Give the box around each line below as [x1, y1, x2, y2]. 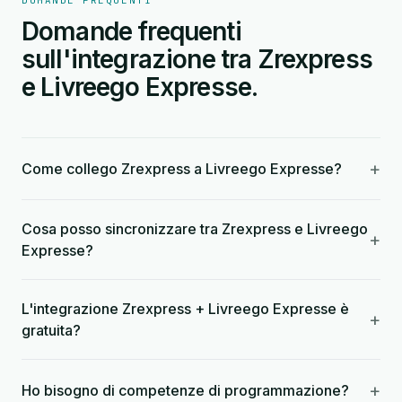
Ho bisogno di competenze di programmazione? [22, 381, 349, 399]
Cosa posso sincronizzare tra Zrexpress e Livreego [22, 220, 368, 238]
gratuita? [22, 321, 81, 339]
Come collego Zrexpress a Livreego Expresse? [22, 160, 342, 178]
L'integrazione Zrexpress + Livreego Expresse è [22, 300, 349, 318]
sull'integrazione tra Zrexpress [22, 44, 372, 74]
